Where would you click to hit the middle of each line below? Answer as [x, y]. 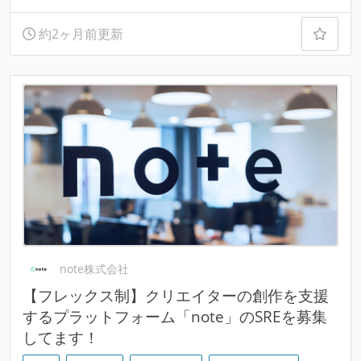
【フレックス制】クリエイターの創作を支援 [175, 296]
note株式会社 [95, 269]
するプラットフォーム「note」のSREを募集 [174, 317]
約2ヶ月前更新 [79, 34]
